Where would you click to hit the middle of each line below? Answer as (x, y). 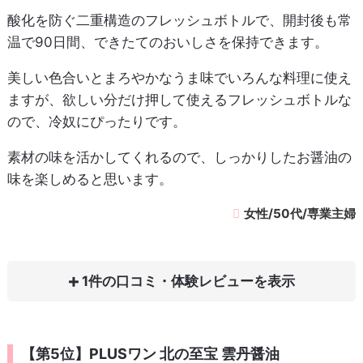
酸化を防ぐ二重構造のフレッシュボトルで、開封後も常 (179, 21)
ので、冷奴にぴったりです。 (96, 122)
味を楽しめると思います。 (90, 179)
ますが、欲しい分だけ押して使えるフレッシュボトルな (179, 100)
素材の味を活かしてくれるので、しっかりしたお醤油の (179, 158)
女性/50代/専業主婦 (300, 214)
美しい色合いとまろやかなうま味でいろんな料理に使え (179, 78)
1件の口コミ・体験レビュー (166, 281)
